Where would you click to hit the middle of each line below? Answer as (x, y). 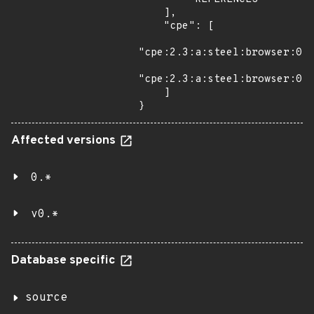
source (46, 298)
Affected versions (65, 141)
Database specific (65, 261)
